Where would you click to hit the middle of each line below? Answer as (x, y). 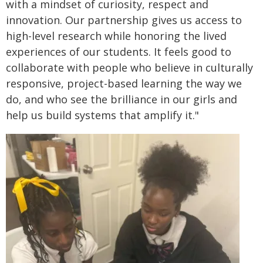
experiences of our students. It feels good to (119, 52)
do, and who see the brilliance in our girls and (122, 99)
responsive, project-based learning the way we (124, 83)
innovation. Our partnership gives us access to (124, 20)
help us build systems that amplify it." (102, 115)
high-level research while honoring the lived (116, 36)
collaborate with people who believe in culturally (129, 68)
